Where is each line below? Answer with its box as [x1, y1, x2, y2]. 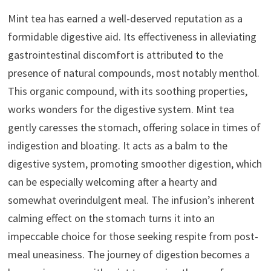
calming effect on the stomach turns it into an [7, 211, 215, 226]
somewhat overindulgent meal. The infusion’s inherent [7, 193, 255, 207]
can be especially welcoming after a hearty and [7, 175, 217, 189]
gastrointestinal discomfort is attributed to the [7, 48, 223, 62]
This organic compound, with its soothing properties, [7, 84, 247, 99]
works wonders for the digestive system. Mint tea [7, 102, 234, 117]
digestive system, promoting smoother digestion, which [7, 157, 262, 171]
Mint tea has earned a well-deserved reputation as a [7, 11, 243, 26]
